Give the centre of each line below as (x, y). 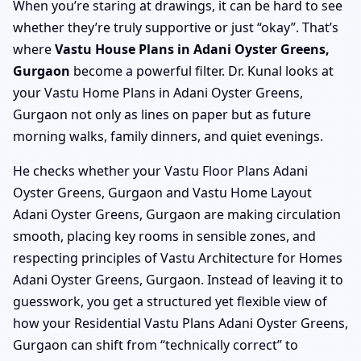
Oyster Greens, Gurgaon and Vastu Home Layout (162, 192)
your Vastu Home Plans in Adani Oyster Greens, (158, 92)
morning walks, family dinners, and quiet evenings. (168, 136)
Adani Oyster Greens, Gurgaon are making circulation (177, 214)
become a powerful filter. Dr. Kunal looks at (202, 71)
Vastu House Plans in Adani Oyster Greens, (192, 49)
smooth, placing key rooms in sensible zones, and (164, 236)
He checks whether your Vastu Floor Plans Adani (160, 170)
